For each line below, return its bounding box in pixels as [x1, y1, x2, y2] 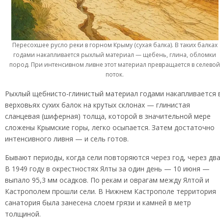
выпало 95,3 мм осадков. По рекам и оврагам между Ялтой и [5, 175, 209, 185]
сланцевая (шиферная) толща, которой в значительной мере [5, 111, 211, 121]
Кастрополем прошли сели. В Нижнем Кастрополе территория [5, 187, 216, 196]
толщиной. [5, 209, 41, 219]
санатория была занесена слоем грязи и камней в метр [5, 198, 191, 208]
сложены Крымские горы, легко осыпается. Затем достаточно [5, 123, 215, 133]
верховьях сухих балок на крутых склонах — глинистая [5, 100, 190, 110]
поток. [106, 70, 124, 79]
